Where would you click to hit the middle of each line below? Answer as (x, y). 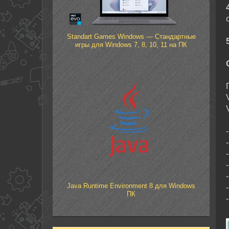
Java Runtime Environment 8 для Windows (131, 186)
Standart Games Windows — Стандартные (131, 37)
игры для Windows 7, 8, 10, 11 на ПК (131, 45)
